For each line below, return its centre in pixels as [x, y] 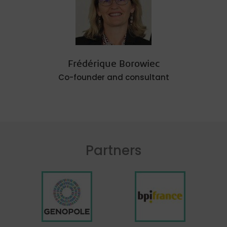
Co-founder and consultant [113, 77]
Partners [113, 150]
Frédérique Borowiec [113, 65]
